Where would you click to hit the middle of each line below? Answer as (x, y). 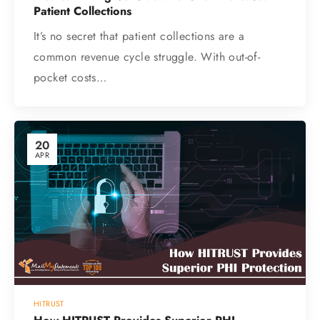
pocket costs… (70, 78)
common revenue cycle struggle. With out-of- (147, 57)
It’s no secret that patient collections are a (139, 36)
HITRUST (49, 303)
